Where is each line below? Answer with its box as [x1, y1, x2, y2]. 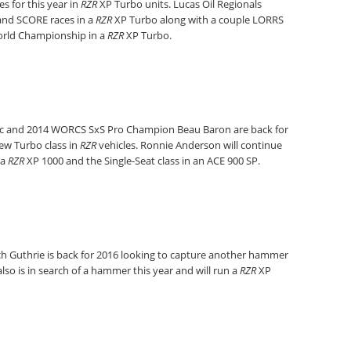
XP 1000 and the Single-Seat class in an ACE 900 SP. [24, 154, 260, 168]
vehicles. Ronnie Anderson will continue [96, 138, 282, 152]
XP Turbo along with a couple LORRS [112, 13, 284, 27]
